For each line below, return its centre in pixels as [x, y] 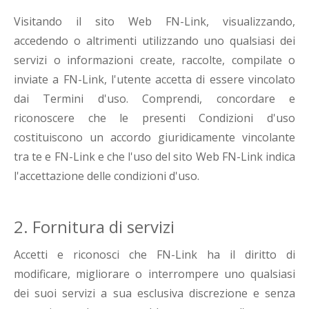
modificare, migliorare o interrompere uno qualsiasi [154, 274]
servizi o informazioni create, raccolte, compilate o [154, 60]
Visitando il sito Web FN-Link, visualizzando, [154, 22]
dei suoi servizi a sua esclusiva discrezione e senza [154, 293]
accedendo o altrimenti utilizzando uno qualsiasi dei [154, 41]
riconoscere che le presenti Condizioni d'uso [154, 118]
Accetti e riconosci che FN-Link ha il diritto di [154, 255]
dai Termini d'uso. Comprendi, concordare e [154, 99]
